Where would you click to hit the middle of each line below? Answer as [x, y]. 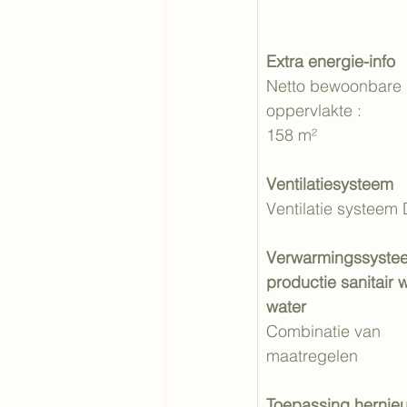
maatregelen [312, 356]
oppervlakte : [316, 110]
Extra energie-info [331, 61]
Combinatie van [326, 331]
